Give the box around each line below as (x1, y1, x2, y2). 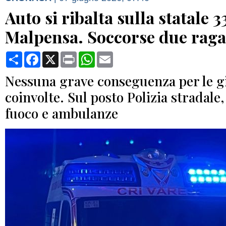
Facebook (40, 51, 76, 60)
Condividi (22, 51, 56, 60)
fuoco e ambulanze (5, 104, 118, 122)
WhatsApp (95, 51, 132, 60)
